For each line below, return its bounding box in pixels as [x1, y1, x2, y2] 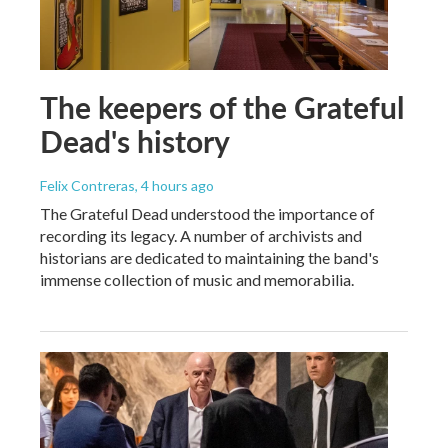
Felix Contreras [40, 176, 135, 194]
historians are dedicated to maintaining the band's [40, 247, 379, 267]
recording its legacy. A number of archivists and [40, 225, 362, 245]
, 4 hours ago [135, 176, 214, 194]
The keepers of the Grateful [40, 85, 404, 128]
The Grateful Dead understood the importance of [40, 203, 375, 223]
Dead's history [40, 119, 230, 162]
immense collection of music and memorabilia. [40, 269, 354, 289]
